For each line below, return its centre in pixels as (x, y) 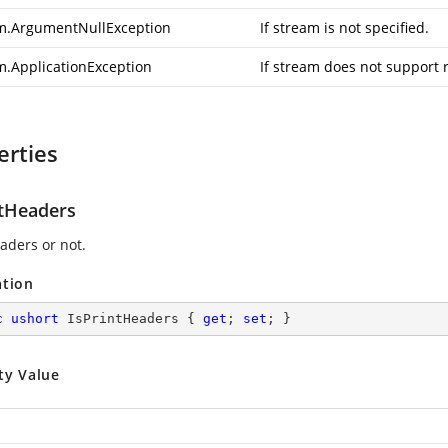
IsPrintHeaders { (131, 318)
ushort (35, 318)
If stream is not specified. (344, 27)
